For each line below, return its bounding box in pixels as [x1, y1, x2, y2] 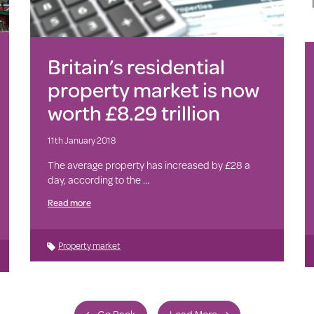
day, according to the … [47, 172, 149, 188]
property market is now [47, 74, 259, 105]
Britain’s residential [47, 51, 225, 82]
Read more [47, 196, 91, 210]
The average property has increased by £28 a [47, 158, 250, 173]
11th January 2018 [47, 134, 116, 147]
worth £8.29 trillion [47, 97, 220, 128]
